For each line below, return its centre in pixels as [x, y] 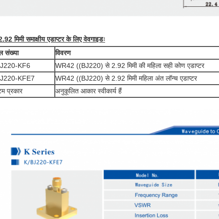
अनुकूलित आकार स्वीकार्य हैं [88, 91]
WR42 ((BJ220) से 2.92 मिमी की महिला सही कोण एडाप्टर [130, 66]
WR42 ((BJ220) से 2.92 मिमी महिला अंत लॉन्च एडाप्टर [126, 78]
